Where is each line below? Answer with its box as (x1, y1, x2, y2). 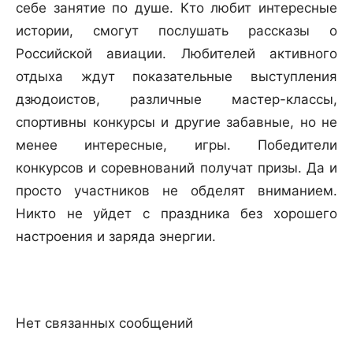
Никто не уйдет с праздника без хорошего (16, 206, 337, 222)
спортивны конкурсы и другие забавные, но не (16, 114, 337, 131)
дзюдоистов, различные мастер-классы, (16, 91, 337, 108)
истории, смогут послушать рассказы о (16, 23, 337, 39)
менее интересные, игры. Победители (16, 137, 337, 154)
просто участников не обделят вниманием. (16, 183, 337, 199)
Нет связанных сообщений (16, 315, 193, 332)
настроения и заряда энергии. (16, 229, 216, 245)
